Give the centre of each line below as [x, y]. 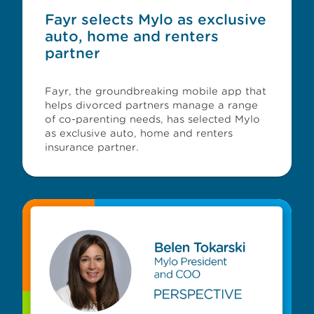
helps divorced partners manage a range [151, 105]
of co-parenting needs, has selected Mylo [152, 119]
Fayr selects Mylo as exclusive [156, 20]
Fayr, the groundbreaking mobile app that [156, 91]
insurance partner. [92, 147]
